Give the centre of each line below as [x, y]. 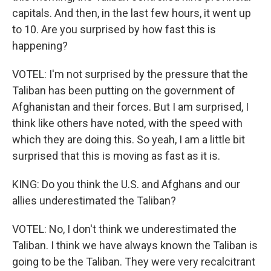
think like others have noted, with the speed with [127, 123]
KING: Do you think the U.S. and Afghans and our [126, 184]
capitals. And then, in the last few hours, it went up [132, 13]
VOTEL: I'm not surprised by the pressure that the [130, 74]
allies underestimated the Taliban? [94, 201]
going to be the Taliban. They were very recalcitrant [134, 262]
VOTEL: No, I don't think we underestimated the [124, 229]
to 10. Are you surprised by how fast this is [114, 29]
